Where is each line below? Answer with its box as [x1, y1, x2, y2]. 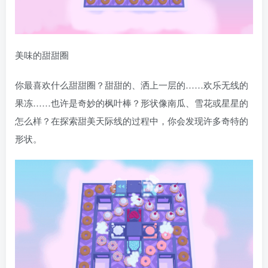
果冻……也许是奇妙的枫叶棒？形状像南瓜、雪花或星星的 [15, 96, 248, 109]
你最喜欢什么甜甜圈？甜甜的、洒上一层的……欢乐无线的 [15, 78, 248, 92]
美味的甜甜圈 [15, 48, 69, 62]
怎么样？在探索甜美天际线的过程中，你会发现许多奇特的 [15, 114, 248, 127]
